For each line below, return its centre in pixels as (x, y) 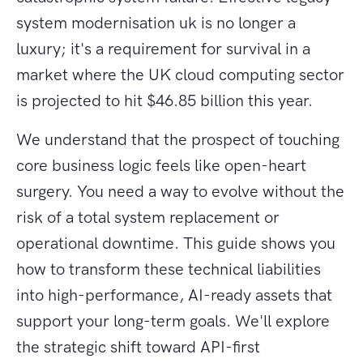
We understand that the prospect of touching (178, 140)
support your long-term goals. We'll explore (173, 321)
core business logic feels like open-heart (161, 166)
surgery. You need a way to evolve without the (180, 192)
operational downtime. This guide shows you (176, 243)
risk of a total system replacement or (148, 218)
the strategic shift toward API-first (138, 347)
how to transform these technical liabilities (169, 269)
